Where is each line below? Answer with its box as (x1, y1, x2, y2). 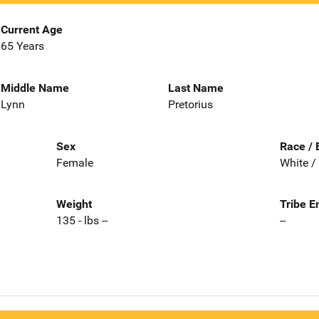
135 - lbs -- (56, 214, 108, 228)
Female (56, 155, 93, 169)
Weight (56, 197, 92, 211)
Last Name (168, 80, 224, 95)
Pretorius (168, 97, 213, 111)
